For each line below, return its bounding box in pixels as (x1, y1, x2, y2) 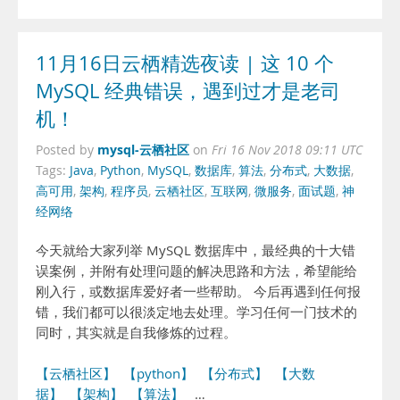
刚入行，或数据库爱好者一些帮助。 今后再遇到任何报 (36, 283, 361, 300)
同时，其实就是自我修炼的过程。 (36, 324, 237, 341)
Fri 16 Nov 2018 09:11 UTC (212, 142, 362, 158)
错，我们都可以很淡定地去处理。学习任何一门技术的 (36, 304, 357, 321)
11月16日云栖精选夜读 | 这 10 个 (36, 50, 334, 77)
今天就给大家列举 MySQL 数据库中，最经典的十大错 (36, 242, 355, 259)
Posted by (36, 142, 97, 158)
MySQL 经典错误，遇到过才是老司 (36, 78, 340, 104)
